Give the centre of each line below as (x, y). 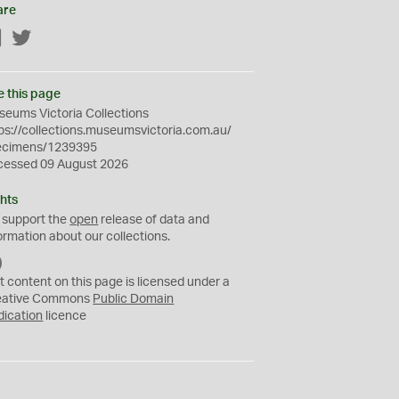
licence (65, 316)
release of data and (154, 220)
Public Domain (134, 299)
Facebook (31, 39)
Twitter (52, 39)
